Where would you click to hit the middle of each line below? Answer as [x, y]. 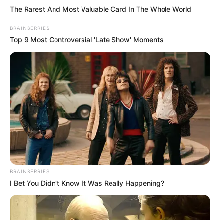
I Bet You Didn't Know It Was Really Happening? [87, 183]
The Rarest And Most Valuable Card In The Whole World [100, 9]
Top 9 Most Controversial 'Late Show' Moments [87, 40]
